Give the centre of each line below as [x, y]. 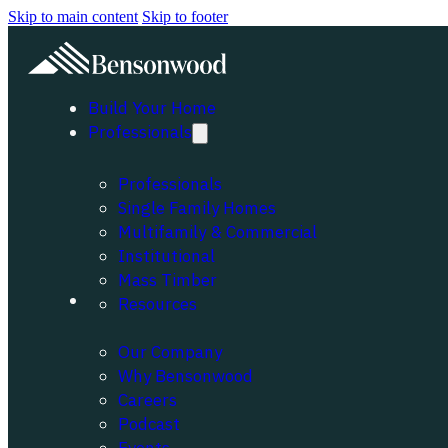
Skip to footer [185, 16]
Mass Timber [167, 280]
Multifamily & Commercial [217, 232]
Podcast [149, 424]
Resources [157, 304]
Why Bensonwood [185, 376]
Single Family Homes [197, 208]
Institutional [166, 256]
